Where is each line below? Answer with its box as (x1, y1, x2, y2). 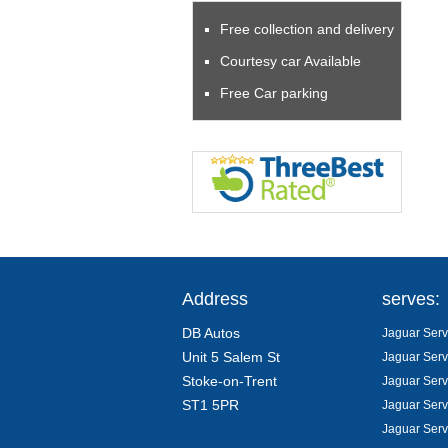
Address (182, 289, 248, 309)
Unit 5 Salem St (182, 349, 280, 365)
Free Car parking (220, 85, 328, 101)
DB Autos (182, 325, 240, 341)
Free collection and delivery (220, 21, 394, 37)
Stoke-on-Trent (182, 373, 277, 389)
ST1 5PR (182, 397, 239, 413)
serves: (382, 289, 440, 309)
